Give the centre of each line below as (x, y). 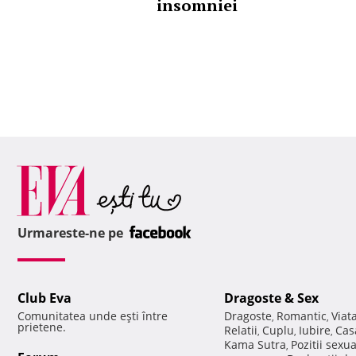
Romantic (302, 316)
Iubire (315, 331)
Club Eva (44, 298)
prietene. (42, 327)
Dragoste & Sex (271, 298)
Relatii (241, 331)
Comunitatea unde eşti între (93, 316)
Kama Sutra (255, 345)
